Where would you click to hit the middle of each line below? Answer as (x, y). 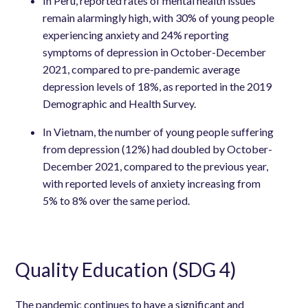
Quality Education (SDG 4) (126, 270)
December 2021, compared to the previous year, (156, 166)
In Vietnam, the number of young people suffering (158, 132)
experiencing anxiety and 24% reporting (136, 35)
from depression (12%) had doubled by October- (158, 149)
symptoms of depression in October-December (155, 52)
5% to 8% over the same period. (117, 201)
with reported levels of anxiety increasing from (152, 184)
